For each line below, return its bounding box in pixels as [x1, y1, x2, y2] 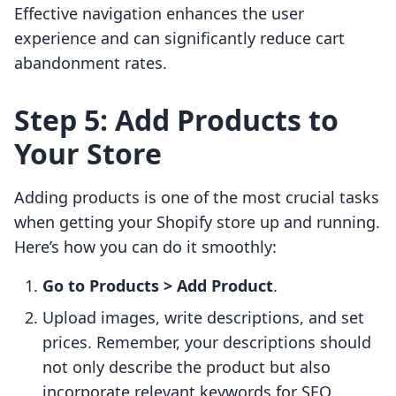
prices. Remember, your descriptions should [42, 331, 371, 354]
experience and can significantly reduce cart [14, 27, 345, 49]
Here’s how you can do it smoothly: [14, 236, 277, 258]
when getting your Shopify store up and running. [14, 211, 380, 233]
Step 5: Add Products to [14, 101, 339, 140]
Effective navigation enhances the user [14, 3, 304, 25]
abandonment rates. [14, 52, 167, 74]
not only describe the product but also [42, 356, 331, 378]
